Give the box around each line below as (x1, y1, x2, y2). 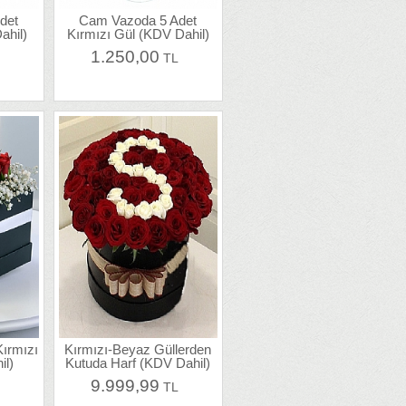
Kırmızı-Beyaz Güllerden (64, 342, 212, 358)
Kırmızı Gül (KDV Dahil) (66, 25, 209, 42)
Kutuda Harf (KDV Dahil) (65, 355, 211, 372)
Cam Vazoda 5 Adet (79, 12, 198, 28)
